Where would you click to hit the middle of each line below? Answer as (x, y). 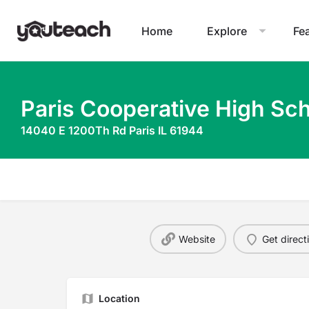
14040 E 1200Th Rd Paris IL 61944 (112, 130)
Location (119, 298)
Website (197, 239)
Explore (227, 31)
